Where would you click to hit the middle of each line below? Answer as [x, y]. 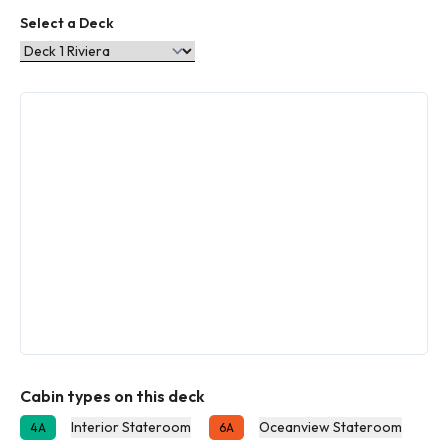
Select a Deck [67, 23]
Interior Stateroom [131, 427]
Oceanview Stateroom [330, 427]
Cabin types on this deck [112, 396]
